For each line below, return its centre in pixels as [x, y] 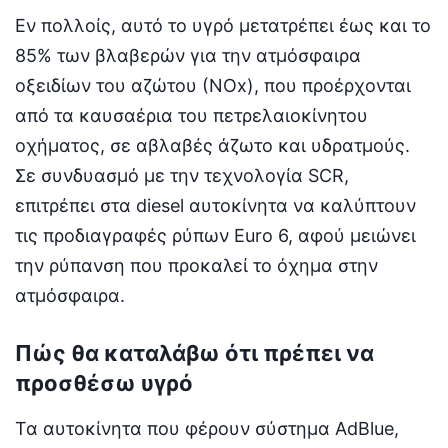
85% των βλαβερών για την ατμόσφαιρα [188, 55]
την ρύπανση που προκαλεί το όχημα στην [196, 265]
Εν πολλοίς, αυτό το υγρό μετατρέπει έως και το [223, 25]
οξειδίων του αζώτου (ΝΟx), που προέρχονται [213, 85]
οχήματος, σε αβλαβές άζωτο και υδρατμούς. [212, 145]
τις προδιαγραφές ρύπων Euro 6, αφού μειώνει [215, 235]
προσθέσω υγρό [104, 382]
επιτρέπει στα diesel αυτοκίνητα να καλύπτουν [215, 205]
